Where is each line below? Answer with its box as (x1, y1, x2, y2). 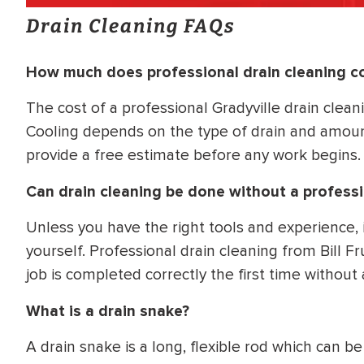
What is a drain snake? (26, 301, 189, 321)
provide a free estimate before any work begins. (26, 145, 361, 166)
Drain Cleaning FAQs (26, 14, 236, 37)
